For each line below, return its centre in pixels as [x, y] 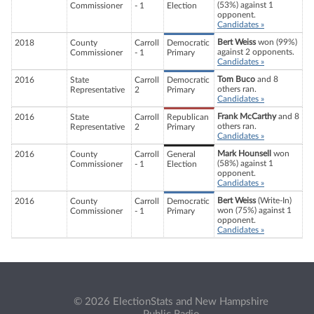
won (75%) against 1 [254, 211]
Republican [188, 117]
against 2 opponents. [256, 52]
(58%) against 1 [245, 164]
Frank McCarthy [247, 117]
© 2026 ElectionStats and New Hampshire [171, 301]
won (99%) [277, 42]
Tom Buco [236, 80]
